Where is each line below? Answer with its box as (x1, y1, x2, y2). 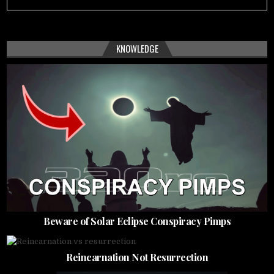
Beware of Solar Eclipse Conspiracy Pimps (43, 215, 231, 228)
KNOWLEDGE (116, 42, 158, 55)
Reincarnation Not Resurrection (66, 251, 208, 264)
